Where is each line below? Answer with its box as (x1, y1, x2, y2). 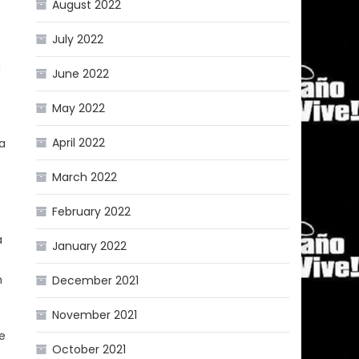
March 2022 (52, 168, 118, 185)
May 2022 (52, 99, 106, 116)
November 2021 (52, 306, 138, 323)
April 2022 (52, 134, 106, 151)
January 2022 (52, 237, 127, 254)
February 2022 (52, 203, 131, 220)
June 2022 (52, 65, 110, 82)
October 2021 (52, 341, 127, 357)
